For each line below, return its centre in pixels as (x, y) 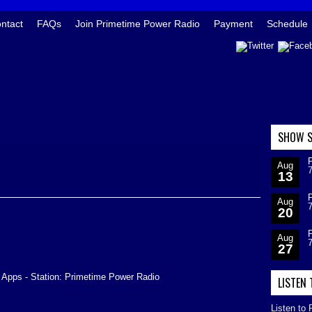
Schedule (287, 24)
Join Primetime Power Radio (138, 24)
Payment (233, 24)
